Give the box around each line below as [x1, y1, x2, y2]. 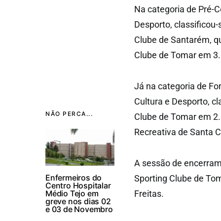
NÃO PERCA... [45, 110, 93, 117]
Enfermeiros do [45, 173, 102, 183]
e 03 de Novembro [45, 204, 113, 214]
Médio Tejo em [45, 188, 99, 198]
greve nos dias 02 [45, 196, 111, 206]
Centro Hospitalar [45, 181, 111, 190]
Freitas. [134, 188, 164, 199]
